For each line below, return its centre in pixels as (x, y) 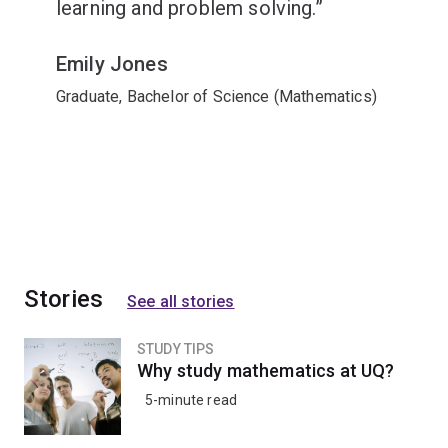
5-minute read (191, 400)
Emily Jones (112, 64)
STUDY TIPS (176, 349)
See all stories (181, 301)
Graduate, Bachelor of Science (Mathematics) (216, 96)
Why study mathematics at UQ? (266, 370)
